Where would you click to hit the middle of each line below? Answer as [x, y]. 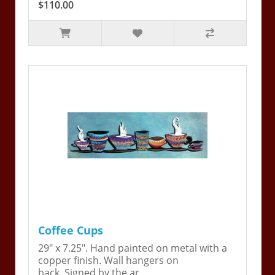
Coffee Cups [71, 230]
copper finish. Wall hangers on [109, 261]
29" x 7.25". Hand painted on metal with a [133, 248]
